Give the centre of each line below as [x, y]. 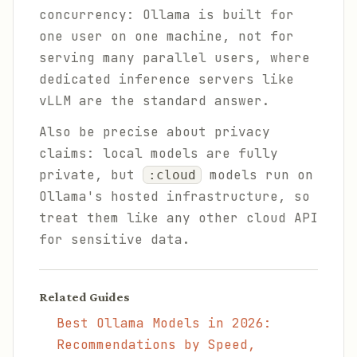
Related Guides [84, 297]
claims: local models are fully [159, 153]
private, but [91, 175]
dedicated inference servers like [167, 79]
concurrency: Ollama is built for [167, 15]
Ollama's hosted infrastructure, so [175, 196]
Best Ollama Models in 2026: [164, 323]
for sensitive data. [115, 239]
